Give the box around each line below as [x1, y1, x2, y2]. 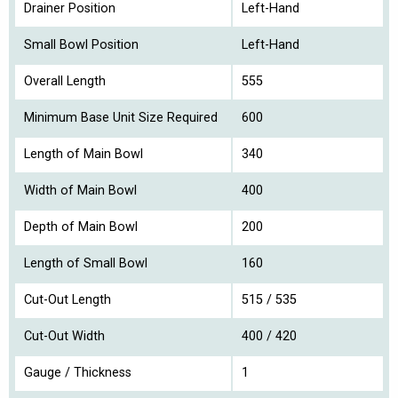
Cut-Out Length [24, 292, 111, 308]
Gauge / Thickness [24, 365, 131, 381]
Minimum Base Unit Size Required [24, 110, 218, 126]
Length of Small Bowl [24, 256, 147, 272]
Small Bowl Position [24, 37, 139, 53]
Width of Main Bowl [24, 183, 137, 199]
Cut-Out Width [24, 329, 105, 345]
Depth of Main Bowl [24, 219, 138, 235]
